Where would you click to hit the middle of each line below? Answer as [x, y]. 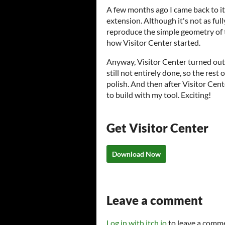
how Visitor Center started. [154, 42]
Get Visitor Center [157, 128]
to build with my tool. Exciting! [159, 94]
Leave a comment [155, 200]
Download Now [136, 154]
